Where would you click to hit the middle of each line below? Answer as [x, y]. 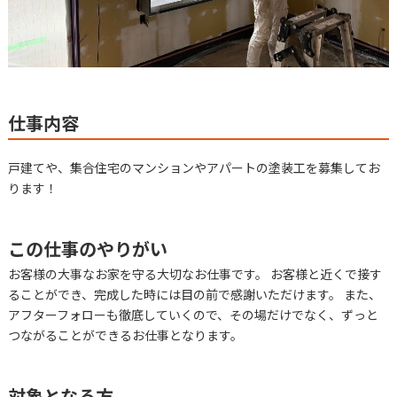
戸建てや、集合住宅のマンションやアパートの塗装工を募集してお [194, 167]
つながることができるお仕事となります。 [125, 335]
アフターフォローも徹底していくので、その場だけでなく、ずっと [193, 314]
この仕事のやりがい [87, 248]
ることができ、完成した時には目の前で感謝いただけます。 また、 [194, 294]
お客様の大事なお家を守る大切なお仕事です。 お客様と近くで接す [195, 273]
